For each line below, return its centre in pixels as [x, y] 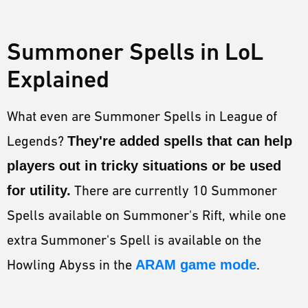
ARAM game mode [196, 265]
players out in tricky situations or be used [144, 166]
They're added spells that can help [180, 141]
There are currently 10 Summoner [174, 191]
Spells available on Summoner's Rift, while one [146, 216]
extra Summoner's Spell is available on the [134, 240]
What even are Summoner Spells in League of [142, 117]
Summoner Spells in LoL [135, 52]
